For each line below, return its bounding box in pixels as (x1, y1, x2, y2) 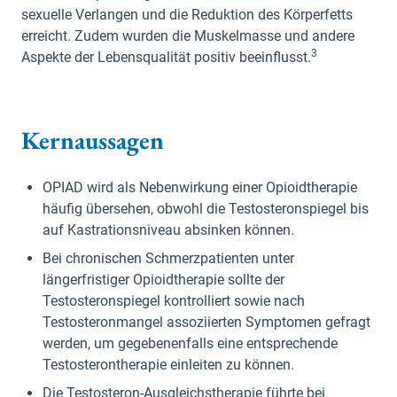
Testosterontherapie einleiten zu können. (43, 356, 294, 373)
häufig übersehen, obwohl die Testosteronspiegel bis (43, 200, 369, 217)
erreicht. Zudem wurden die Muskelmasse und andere (21, 27, 354, 44)
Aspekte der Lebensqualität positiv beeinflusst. (21, 49, 311, 66)
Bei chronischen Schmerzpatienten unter (43, 250, 294, 267)
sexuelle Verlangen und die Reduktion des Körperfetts (21, 6, 353, 23)
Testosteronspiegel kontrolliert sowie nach (43, 292, 305, 309)
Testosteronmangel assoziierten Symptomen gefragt (43, 314, 370, 331)
